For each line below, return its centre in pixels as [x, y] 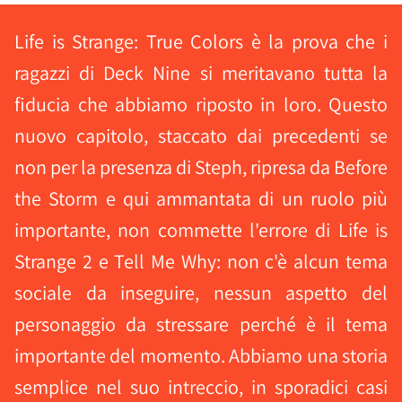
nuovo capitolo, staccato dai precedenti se [201, 135]
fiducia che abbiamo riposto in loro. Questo [201, 104]
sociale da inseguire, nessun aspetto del [201, 293]
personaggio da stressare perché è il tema [201, 324]
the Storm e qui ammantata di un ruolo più [201, 198]
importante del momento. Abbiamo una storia [201, 355]
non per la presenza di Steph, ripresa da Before [201, 167]
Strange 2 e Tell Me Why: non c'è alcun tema [201, 261]
